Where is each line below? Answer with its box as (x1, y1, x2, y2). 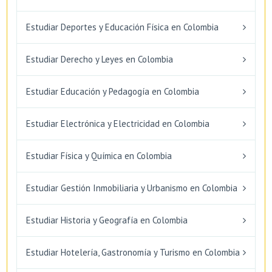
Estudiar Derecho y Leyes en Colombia (26, 53, 173, 65)
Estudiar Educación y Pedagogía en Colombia (26, 85, 199, 97)
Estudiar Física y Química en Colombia (26, 149, 172, 161)
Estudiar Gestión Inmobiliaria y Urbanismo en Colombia (26, 182, 237, 194)
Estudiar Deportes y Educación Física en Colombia (26, 21, 219, 33)
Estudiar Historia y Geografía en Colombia (26, 214, 188, 226)
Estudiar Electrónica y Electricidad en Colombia (26, 117, 209, 129)
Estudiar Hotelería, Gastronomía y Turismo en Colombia (26, 246, 240, 258)
